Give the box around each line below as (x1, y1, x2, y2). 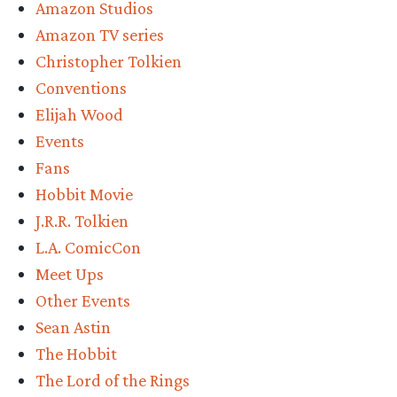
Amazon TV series (35, 24, 164, 44)
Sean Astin (35, 316, 111, 337)
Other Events (35, 290, 130, 310)
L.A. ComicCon (35, 237, 141, 257)
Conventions (35, 77, 127, 97)
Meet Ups (35, 263, 104, 284)
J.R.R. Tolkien (35, 210, 128, 230)
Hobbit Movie (35, 183, 133, 204)
